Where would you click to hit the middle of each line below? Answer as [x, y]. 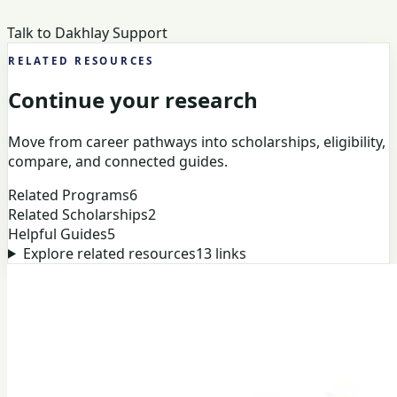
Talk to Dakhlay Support [87, 33]
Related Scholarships [78, 214]
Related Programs [69, 195]
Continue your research [133, 99]
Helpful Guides [58, 234]
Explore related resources [109, 253]
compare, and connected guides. [118, 161]
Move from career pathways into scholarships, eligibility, [197, 141]
